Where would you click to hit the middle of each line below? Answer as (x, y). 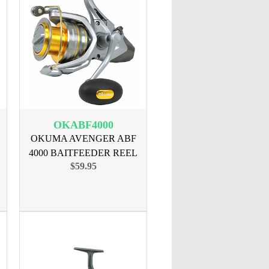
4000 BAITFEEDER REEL (83, 153)
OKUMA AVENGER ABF (83, 138)
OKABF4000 (83, 125)
